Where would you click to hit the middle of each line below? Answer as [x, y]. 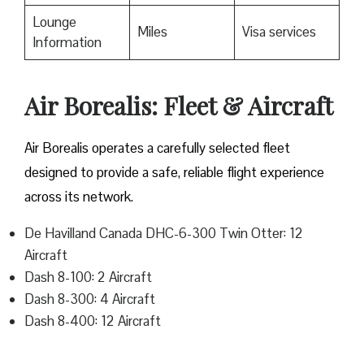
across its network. [79, 197]
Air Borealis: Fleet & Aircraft [179, 106]
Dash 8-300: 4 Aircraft [90, 299]
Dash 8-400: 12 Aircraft [93, 321]
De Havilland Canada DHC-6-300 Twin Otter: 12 [164, 234]
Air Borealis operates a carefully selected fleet [157, 148]
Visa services [279, 32]
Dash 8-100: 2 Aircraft [88, 277]
